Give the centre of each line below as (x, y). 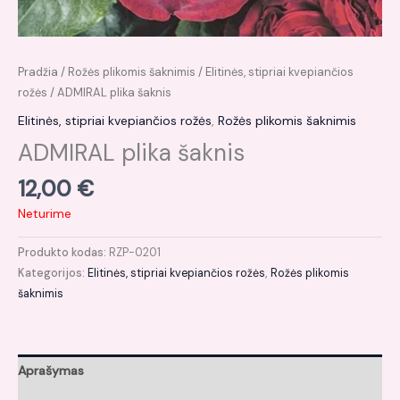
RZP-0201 (135, 252)
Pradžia (38, 72)
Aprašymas (51, 370)
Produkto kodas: (63, 252)
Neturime (45, 213)
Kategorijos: (53, 273)
